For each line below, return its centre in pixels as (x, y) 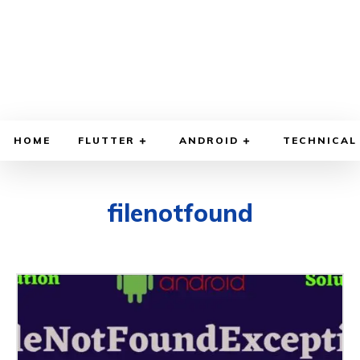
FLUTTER (106, 140)
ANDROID (209, 140)
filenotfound (180, 213)
